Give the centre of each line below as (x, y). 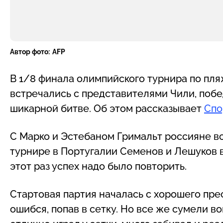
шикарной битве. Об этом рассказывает (107, 108)
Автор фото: (30, 52)
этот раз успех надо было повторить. (98, 166)
